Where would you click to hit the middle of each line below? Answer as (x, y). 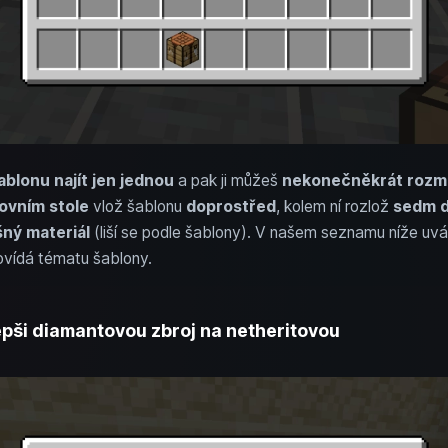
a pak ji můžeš (227, 180)
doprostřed (230, 206)
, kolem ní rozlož (334, 206)
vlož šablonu (137, 206)
